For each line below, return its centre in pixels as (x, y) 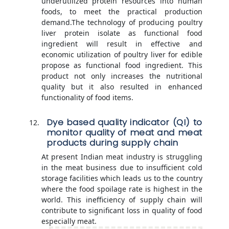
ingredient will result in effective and (122, 43)
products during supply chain (112, 142)
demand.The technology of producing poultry (122, 22)
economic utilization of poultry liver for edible (122, 54)
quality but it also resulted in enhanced (122, 86)
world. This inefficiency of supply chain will (122, 199)
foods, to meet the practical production (122, 11)
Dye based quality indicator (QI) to (124, 122)
